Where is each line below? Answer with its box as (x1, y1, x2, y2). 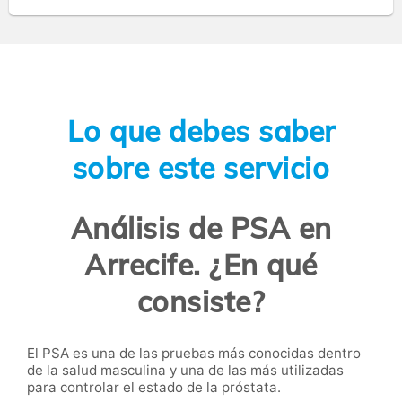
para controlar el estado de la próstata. (27, 378, 281, 396)
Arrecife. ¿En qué (84, 247, 318, 284)
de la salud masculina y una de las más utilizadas (27, 361, 344, 379)
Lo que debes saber (66, 112, 336, 149)
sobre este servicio (72, 149, 330, 186)
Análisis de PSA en (70, 210, 332, 247)
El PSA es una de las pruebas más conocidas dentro (27, 344, 361, 362)
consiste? (136, 284, 266, 320)
